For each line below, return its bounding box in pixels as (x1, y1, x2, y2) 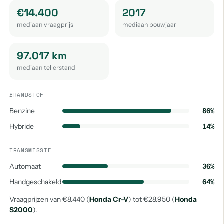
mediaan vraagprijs (17, 21, 73, 28)
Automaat (9, 162, 41, 171)
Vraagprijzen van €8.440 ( (9, 195, 89, 204)
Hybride (9, 122, 34, 131)
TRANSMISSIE (9, 146, 52, 154)
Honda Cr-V (89, 195, 128, 204)
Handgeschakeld (9, 177, 61, 186)
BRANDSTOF (9, 91, 44, 99)
